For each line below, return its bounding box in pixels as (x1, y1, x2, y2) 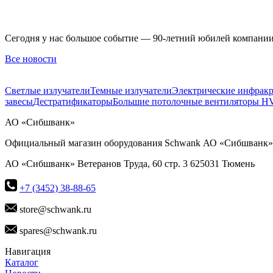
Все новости (5, 54, 57, 65)
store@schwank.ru (17, 204, 91, 215)
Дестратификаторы (33, 96, 113, 107)
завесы (5, 96, 33, 107)
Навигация (5, 246, 51, 257)
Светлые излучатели (5, 85, 90, 96)
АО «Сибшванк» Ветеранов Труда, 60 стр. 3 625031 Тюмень (5, 158, 255, 169)
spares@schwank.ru (17, 225, 97, 236)
